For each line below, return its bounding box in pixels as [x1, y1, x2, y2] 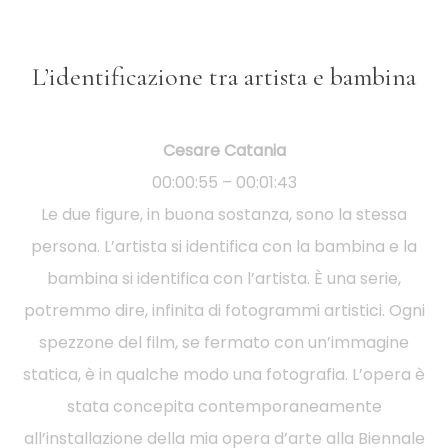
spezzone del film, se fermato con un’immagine [39, 330, 409, 354]
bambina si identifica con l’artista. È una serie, [47, 266, 401, 290]
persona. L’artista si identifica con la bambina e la [31, 234, 417, 258]
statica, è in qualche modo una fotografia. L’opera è [23, 362, 425, 386]
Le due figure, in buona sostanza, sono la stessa [41, 202, 407, 226]
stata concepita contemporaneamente [66, 394, 382, 418]
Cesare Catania [162, 138, 286, 162]
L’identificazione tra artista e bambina [32, 60, 416, 92]
